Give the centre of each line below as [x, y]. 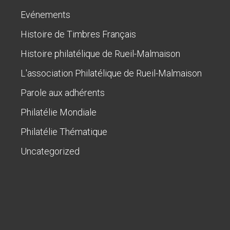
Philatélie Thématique [64, 131]
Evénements [46, 14]
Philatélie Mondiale [59, 112]
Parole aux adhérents [63, 92]
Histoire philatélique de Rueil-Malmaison [101, 53]
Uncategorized [50, 151]
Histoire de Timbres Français [79, 34]
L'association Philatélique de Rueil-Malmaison [111, 73]
